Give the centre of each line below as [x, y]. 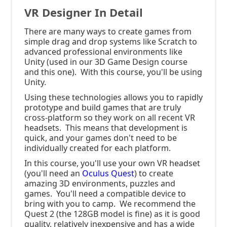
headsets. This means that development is [106, 128]
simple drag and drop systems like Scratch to [111, 42]
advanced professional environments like [103, 52]
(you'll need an [53, 174]
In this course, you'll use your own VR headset [112, 163]
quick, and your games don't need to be [101, 138]
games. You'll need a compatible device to [105, 194]
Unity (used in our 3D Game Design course [106, 62]
